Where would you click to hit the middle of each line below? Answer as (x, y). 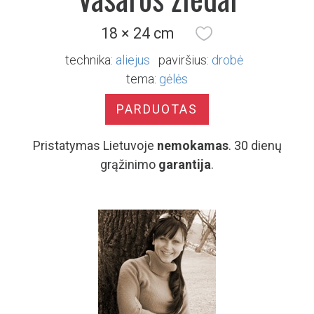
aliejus (133, 60)
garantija (185, 164)
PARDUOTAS (157, 109)
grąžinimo (129, 164)
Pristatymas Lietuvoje (95, 145)
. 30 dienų (255, 145)
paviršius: (184, 60)
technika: (89, 60)
